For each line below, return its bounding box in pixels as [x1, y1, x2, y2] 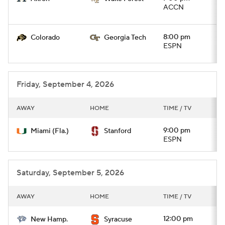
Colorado [31, 33, 60, 42]
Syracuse [104, 215, 132, 224]
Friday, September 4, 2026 [17, 79, 114, 89]
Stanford [104, 127, 131, 136]
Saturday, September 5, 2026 [17, 168, 124, 178]
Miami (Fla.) [31, 127, 69, 136]
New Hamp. [31, 215, 68, 224]
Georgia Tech [104, 33, 146, 42]
